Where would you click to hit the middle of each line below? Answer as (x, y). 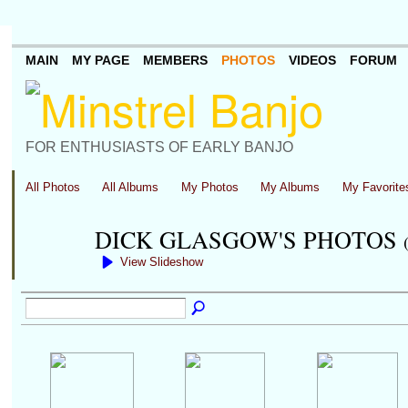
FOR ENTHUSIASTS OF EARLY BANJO (159, 147)
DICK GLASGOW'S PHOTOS (249, 239)
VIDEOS (312, 61)
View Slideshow (161, 262)
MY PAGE (100, 61)
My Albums (291, 187)
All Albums (131, 187)
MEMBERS (175, 61)
